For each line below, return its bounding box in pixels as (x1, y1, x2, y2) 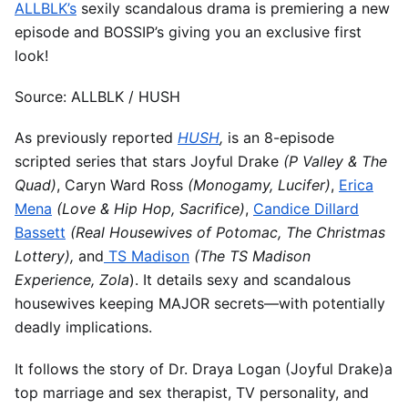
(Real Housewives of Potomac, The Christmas (70, 223, 385, 242)
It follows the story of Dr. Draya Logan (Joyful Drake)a (15, 359, 393, 378)
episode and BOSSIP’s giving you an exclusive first (15, 23, 362, 41)
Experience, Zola (15, 270, 129, 290)
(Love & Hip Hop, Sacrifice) (56, 199, 245, 219)
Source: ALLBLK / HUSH (15, 87, 180, 107)
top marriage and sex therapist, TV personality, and (15, 382, 369, 402)
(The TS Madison (189, 247, 311, 266)
